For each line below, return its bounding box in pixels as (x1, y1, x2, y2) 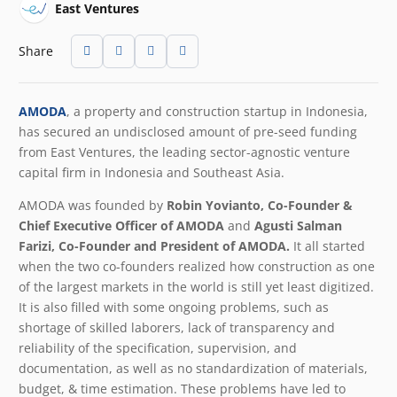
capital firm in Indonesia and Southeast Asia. (19, 163, 288, 181)
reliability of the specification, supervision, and (19, 339, 297, 356)
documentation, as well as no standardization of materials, (19, 359, 368, 377)
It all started (293, 237, 365, 254)
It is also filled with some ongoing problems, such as (19, 298, 329, 315)
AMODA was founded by (19, 196, 167, 214)
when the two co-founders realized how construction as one (19, 257, 375, 275)
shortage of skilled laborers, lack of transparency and (19, 318, 335, 336)
